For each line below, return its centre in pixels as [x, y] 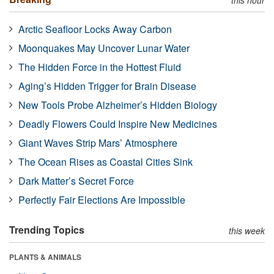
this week [247, 230]
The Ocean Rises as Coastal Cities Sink [106, 161]
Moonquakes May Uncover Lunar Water [104, 48]
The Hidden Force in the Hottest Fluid [100, 67]
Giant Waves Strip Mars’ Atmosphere [98, 143]
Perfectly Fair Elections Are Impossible [102, 199]
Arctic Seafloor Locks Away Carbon [95, 29]
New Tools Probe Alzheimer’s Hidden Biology [118, 105]
